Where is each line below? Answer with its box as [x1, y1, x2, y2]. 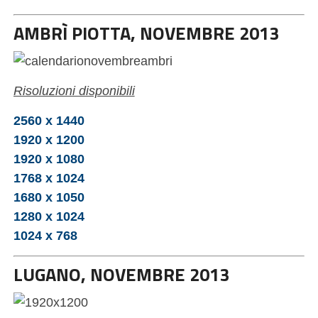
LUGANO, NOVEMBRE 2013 [13, 261, 229, 288]
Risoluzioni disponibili [13, 83, 135, 98]
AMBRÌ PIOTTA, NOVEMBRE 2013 [13, 19, 279, 47]
